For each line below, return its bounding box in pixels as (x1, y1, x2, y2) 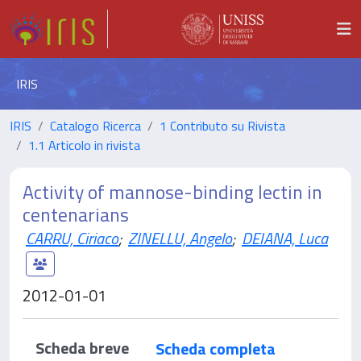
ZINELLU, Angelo (128, 226, 232, 251)
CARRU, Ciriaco (26, 226, 118, 251)
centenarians (23, 200, 129, 229)
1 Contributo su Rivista (160, 116, 285, 135)
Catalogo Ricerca (50, 116, 141, 135)
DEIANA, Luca (242, 226, 328, 251)
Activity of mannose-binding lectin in (23, 177, 322, 206)
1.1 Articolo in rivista (28, 135, 140, 155)
